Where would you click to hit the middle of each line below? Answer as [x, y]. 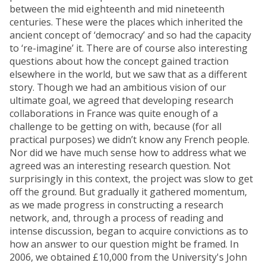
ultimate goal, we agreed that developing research [121, 101]
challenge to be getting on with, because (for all [115, 127]
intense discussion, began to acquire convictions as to [129, 231]
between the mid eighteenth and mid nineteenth [117, 9]
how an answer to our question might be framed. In [124, 244]
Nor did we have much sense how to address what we [128, 153]
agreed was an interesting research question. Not [120, 166]
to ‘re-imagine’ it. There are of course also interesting [129, 48]
